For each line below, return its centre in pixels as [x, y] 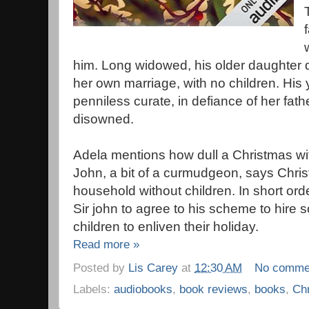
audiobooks [143, 289]
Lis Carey [153, 267]
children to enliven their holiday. [166, 227]
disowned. [103, 119]
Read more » [106, 244]
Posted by [101, 267]
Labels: [93, 289]
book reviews [213, 289]
